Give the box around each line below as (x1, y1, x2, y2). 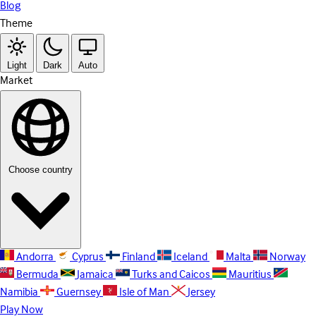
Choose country (8, 164, 73, 175)
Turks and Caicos (132, 265, 210, 284)
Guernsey (56, 283, 101, 302)
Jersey (188, 283, 215, 302)
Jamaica (77, 265, 114, 284)
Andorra (16, 248, 54, 267)
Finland (122, 248, 155, 267)
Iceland (174, 248, 207, 267)
